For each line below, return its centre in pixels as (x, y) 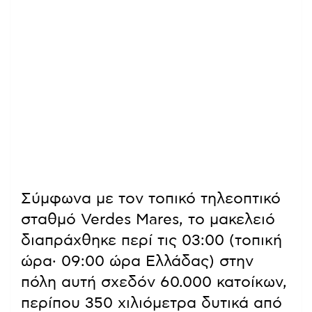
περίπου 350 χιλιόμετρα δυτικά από (151, 303)
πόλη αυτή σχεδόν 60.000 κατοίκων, (154, 282)
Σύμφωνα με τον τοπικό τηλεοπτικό (151, 198)
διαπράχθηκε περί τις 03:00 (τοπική (151, 240)
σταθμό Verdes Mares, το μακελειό (148, 219)
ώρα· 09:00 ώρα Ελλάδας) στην (137, 261)
